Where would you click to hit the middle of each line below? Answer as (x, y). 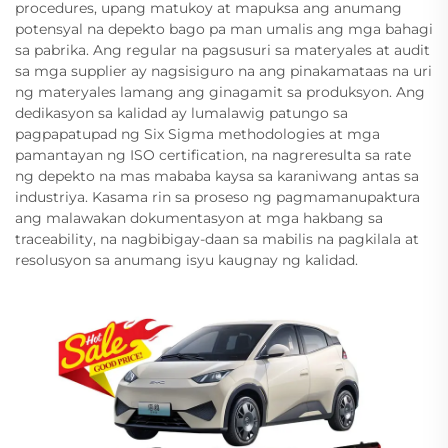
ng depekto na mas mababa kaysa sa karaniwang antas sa (217, 175)
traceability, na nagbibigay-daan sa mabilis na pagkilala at (217, 238)
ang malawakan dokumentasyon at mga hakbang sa (199, 217)
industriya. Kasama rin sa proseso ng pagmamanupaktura (217, 196)
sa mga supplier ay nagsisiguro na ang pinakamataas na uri (223, 70)
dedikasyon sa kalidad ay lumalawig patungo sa (181, 112)
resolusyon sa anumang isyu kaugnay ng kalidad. (186, 259)
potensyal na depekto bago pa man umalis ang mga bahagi (224, 28)
